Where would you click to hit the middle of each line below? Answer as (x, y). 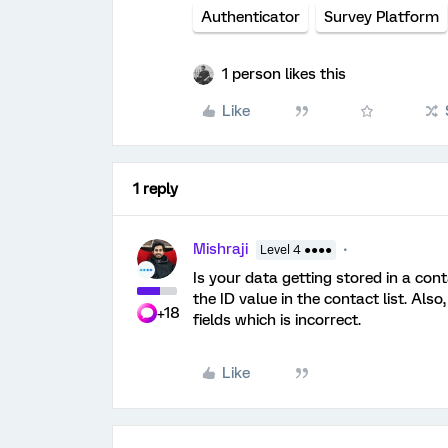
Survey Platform (381, 16)
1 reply (155, 188)
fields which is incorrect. (277, 319)
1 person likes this (284, 73)
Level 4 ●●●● (296, 249)
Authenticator (250, 16)
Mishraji (220, 248)
